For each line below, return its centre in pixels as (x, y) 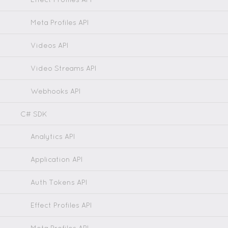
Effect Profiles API (61, 205)
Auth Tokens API (59, 182)
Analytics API (53, 136)
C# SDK (34, 114)
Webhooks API (56, 91)
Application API (57, 159)
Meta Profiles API (60, 22)
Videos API (50, 45)
